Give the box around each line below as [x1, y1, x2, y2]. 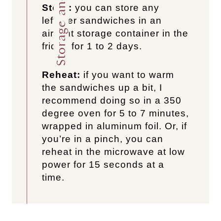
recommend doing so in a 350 [42, 95, 182, 106]
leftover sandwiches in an [42, 15, 162, 26]
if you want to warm [80, 70, 174, 80]
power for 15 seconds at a [42, 159, 164, 170]
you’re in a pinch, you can [42, 134, 163, 145]
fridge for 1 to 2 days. [42, 41, 142, 52]
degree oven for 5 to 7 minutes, [42, 108, 189, 119]
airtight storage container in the [42, 28, 188, 39]
